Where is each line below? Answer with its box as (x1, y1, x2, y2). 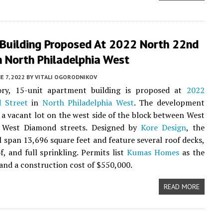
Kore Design (141, 122, 187, 133)
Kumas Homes (127, 147, 180, 158)
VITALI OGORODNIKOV (35, 73, 97, 81)
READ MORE (163, 182, 200, 191)
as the (179, 147, 205, 158)
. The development (133, 97, 205, 108)
